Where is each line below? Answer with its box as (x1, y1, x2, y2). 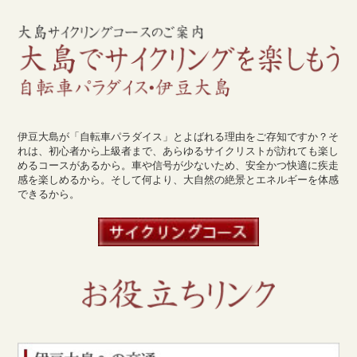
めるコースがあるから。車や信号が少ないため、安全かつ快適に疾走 (18, 158, 339, 171)
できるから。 (18, 186, 80, 200)
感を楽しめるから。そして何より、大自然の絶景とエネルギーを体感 (18, 172, 339, 186)
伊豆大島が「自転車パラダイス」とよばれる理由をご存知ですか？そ (18, 129, 339, 143)
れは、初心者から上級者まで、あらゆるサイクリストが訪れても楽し (18, 143, 339, 157)
